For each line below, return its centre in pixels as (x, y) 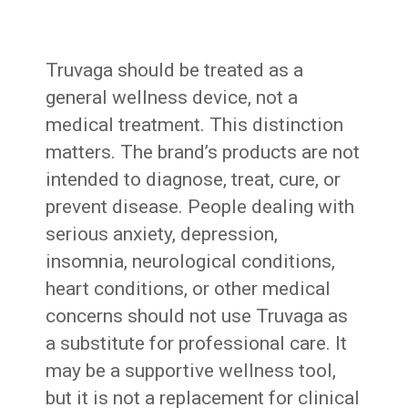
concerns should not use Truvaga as (197, 316)
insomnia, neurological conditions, (191, 262)
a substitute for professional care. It (197, 344)
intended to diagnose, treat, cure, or (194, 180)
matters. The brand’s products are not (203, 153)
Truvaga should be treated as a (175, 71)
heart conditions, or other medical (189, 289)
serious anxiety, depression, (162, 235)
